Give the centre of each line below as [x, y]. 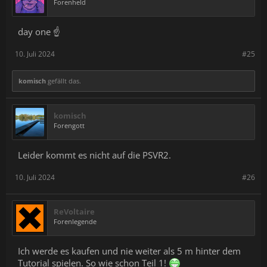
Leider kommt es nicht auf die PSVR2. [94, 155]
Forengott [69, 126]
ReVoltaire [74, 212]
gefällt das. [63, 81]
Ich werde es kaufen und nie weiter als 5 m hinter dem [129, 251]
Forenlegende [75, 222]
